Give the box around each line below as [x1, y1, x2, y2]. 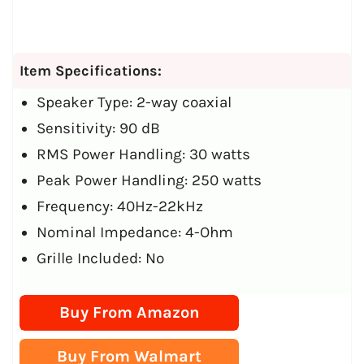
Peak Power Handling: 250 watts [37, 171, 262, 189]
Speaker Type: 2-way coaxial [37, 93, 232, 111]
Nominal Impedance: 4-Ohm [37, 223, 233, 241]
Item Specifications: [19, 61, 162, 80]
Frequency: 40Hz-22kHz [37, 197, 203, 215]
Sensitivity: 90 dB [37, 119, 160, 137]
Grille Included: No [37, 249, 164, 267]
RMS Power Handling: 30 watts [37, 145, 250, 163]
